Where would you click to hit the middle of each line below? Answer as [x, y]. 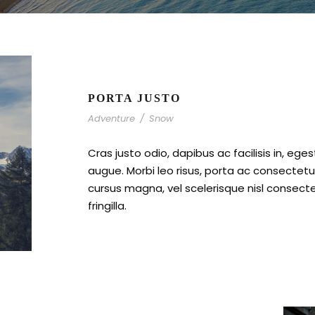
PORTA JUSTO [134, 98]
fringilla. [107, 206]
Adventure [111, 119]
